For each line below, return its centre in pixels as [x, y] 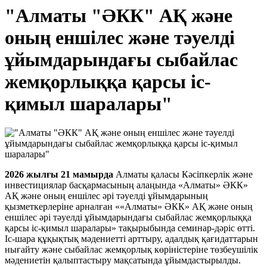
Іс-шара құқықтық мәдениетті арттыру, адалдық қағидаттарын [131, 239]
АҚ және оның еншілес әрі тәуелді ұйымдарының [106, 196]
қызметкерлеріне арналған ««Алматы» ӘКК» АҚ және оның [129, 207]
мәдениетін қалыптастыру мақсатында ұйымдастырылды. [123, 260]
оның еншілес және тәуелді [120, 38]
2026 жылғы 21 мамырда [59, 175]
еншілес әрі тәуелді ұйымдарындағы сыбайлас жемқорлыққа [128, 218]
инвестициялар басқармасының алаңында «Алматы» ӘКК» [126, 185]
